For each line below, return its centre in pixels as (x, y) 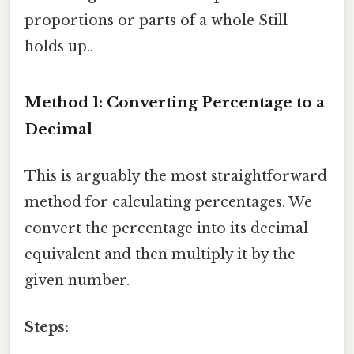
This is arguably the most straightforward (176, 176)
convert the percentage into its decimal (166, 228)
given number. (77, 280)
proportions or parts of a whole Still (156, 20)
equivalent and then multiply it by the (160, 254)
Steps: (47, 328)
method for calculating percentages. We (168, 202)
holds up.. (59, 46)
